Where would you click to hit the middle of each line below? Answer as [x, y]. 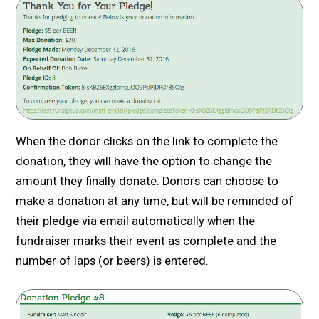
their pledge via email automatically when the [136, 221]
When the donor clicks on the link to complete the [147, 142]
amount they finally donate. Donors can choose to [147, 182]
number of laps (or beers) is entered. [113, 261]
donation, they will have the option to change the [144, 162]
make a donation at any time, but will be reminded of [155, 202]
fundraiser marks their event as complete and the [146, 241]
